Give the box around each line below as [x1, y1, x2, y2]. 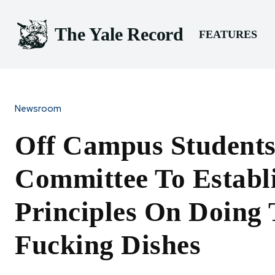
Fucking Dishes [15, 229, 201, 260]
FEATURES [198, 28, 257, 41]
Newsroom [15, 102, 61, 115]
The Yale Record [55, 24, 184, 45]
